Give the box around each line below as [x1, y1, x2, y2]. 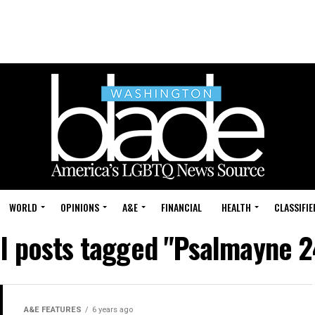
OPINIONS [60, 200, 99, 214]
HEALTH [221, 200, 251, 214]
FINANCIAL [161, 200, 202, 214]
